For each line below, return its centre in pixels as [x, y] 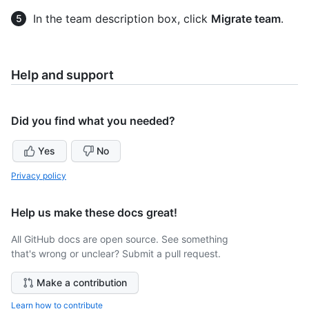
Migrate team [246, 19]
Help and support [62, 75]
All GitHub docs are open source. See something [120, 239]
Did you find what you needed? [93, 121]
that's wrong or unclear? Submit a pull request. [116, 254]
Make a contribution [82, 283]
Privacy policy [39, 176]
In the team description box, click [122, 19]
